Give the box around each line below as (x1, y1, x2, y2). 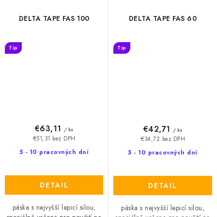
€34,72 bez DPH (140, 135, 185, 143)
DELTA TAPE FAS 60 (128, 14, 197, 24)
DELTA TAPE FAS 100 (18, 14, 90, 24)
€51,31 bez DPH (32, 135, 76, 143)
